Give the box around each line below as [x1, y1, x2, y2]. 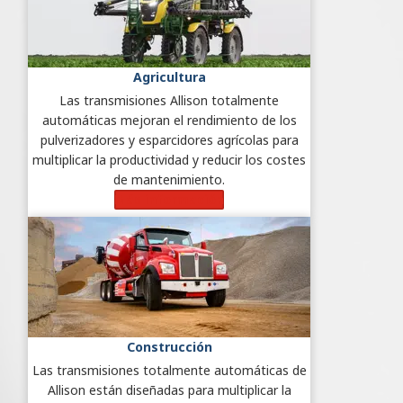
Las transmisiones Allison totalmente [59, 91, 279, 109]
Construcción [126, 337, 212, 355]
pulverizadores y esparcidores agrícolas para [40, 130, 299, 148]
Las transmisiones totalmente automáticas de [31, 361, 307, 379]
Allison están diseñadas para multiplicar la [47, 381, 291, 399]
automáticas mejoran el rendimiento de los [41, 111, 297, 129]
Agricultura [132, 67, 206, 85]
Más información [114, 190, 224, 208]
